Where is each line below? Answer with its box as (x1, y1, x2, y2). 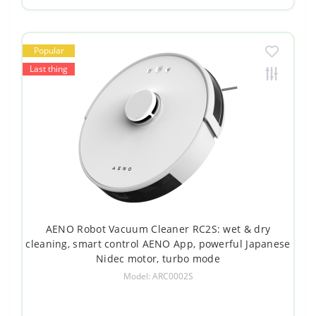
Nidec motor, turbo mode (96, 251, 220, 265)
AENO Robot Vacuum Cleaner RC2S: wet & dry (45, 221, 271, 236)
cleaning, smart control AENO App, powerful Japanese (25, 236, 291, 250)
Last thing (30, 62, 68, 75)
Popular (33, 44, 64, 56)
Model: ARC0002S (123, 269, 193, 282)
